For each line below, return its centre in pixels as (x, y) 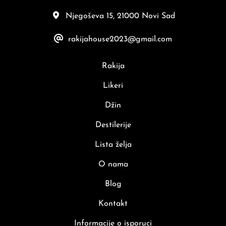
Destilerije (113, 125)
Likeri (113, 86)
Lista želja (113, 145)
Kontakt (113, 204)
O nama (113, 164)
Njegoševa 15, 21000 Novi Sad (120, 16)
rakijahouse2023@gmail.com (120, 40)
